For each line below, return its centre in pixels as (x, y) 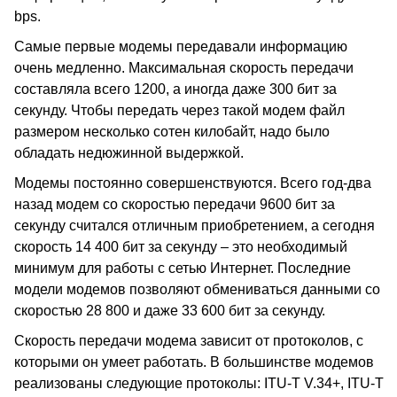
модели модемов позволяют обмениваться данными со (197, 289)
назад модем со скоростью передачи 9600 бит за (175, 204)
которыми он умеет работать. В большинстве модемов (194, 362)
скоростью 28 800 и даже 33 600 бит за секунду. (170, 311)
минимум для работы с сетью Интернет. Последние (183, 268)
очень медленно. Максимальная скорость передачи (184, 68)
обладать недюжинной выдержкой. (129, 153)
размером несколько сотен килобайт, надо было (172, 132)
